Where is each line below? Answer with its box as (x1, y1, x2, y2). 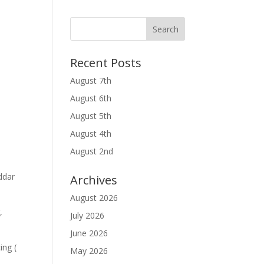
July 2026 (70, 210, 105, 221)
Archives (70, 172, 118, 188)
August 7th (70, 75, 112, 86)
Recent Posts (70, 55, 142, 71)
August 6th (70, 93, 112, 104)
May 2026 (70, 245, 108, 256)
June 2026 (70, 227, 108, 239)
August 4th (70, 128, 112, 139)
